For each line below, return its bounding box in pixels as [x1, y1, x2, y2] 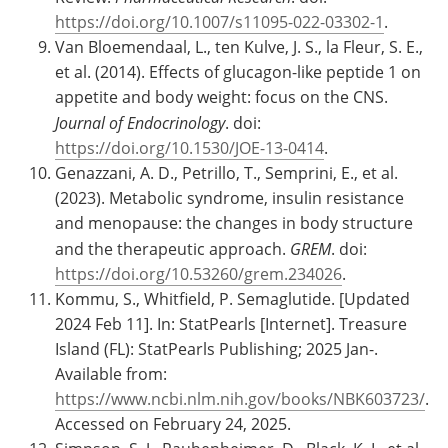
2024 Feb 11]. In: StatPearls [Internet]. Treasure [55, 312, 407, 335]
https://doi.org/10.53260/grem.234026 [55, 262, 342, 285]
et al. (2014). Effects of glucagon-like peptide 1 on [55, 60, 421, 83]
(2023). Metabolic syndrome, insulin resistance [55, 186, 404, 209]
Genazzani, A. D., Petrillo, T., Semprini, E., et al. [55, 161, 398, 184]
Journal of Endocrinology [55, 111, 225, 133]
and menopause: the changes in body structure [55, 211, 413, 234]
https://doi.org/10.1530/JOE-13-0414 [55, 136, 324, 159]
